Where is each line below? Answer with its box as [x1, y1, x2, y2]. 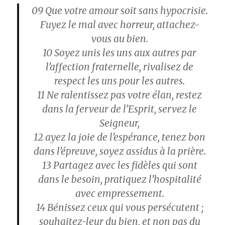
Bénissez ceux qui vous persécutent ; [45, 201, 203, 214]
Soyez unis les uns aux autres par [52, 47, 196, 59]
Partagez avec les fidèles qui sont [51, 159, 197, 172]
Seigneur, [99, 117, 140, 130]
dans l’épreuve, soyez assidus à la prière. [33, 145, 206, 158]
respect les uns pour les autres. [54, 75, 185, 87]
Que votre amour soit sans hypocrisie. [43, 5, 208, 17]
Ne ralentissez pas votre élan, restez [45, 89, 202, 101]
